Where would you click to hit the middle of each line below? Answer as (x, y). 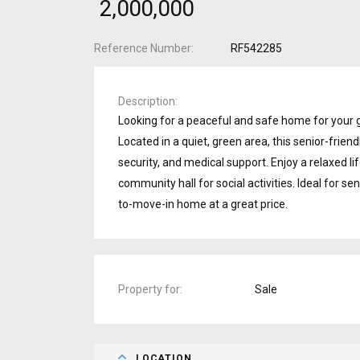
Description (147, 101)
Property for (149, 289)
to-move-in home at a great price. (203, 204)
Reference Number (143, 48)
